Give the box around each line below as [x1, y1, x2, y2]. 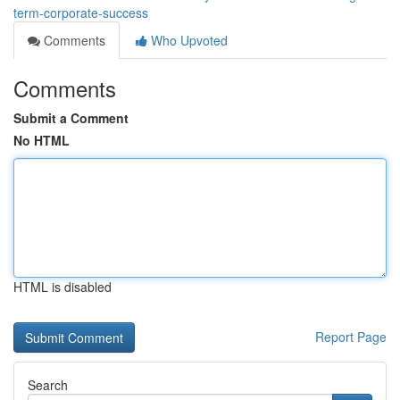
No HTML [13, 131, 70, 149]
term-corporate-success [13, 4, 148, 21]
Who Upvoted [147, 31, 228, 49]
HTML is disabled [13, 278, 112, 296]
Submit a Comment [13, 109, 129, 127]
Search [28, 376, 68, 394]
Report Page [315, 328, 387, 346]
